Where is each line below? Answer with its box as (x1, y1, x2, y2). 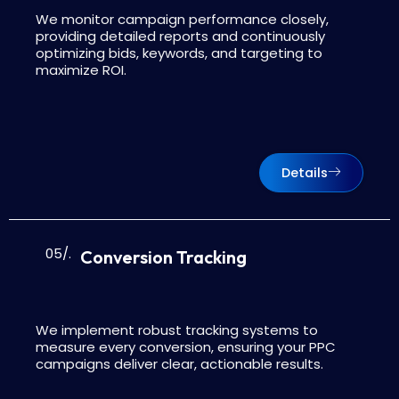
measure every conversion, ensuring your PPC (36, 337, 336, 356)
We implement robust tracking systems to (36, 320, 318, 339)
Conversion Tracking (80, 245, 247, 268)
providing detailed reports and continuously (36, 26, 325, 45)
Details (281, 163, 328, 182)
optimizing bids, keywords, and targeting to (36, 43, 322, 62)
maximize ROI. (36, 60, 126, 79)
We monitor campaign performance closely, (36, 9, 329, 28)
